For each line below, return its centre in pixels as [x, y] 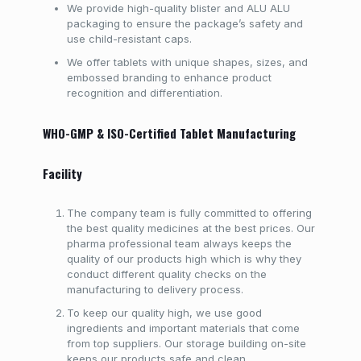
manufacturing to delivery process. [155, 289]
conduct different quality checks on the [166, 274]
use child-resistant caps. [129, 39]
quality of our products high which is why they [184, 259]
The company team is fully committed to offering [189, 213]
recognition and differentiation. [144, 93]
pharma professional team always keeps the [179, 243]
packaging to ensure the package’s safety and [185, 23]
